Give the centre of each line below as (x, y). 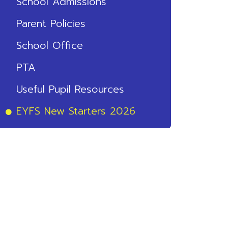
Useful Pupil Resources (70, 89)
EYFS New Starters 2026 (76, 111)
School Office (49, 45)
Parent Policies (51, 23)
